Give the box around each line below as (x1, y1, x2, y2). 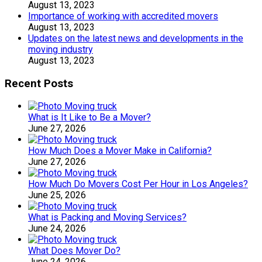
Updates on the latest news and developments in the (28, 32, 243, 44)
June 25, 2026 (28, 189, 86, 201)
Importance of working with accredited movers (28, 10, 218, 22)
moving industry (28, 43, 93, 55)
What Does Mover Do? (28, 245, 120, 257)
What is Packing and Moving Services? (28, 212, 187, 223)
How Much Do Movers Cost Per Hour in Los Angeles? (28, 178, 248, 190)
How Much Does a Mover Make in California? (28, 145, 212, 157)
